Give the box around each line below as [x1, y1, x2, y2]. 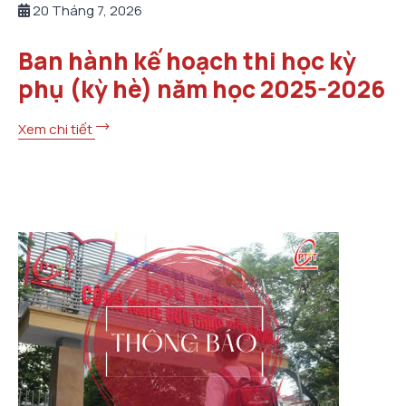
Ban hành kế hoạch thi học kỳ [18, 44, 356, 78]
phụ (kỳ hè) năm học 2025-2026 [18, 72, 385, 106]
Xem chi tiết [18, 119, 95, 139]
